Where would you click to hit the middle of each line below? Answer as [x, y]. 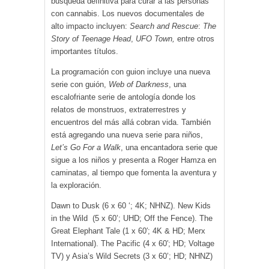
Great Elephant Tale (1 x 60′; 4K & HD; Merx [128, 231]
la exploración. [76, 186]
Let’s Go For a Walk [86, 148]
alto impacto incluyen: [90, 26]
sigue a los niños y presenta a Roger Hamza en [134, 160]
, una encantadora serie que [169, 148]
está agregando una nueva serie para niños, [127, 135]
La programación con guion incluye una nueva [131, 72]
